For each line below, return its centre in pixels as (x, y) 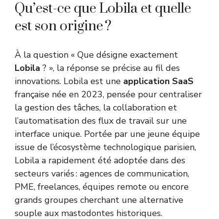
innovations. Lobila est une (69, 81)
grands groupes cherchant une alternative (99, 200)
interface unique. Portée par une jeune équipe (107, 134)
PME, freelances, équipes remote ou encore (102, 187)
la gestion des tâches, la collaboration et (96, 108)
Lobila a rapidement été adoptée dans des (100, 161)
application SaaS (158, 81)
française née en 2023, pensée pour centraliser (108, 95)
